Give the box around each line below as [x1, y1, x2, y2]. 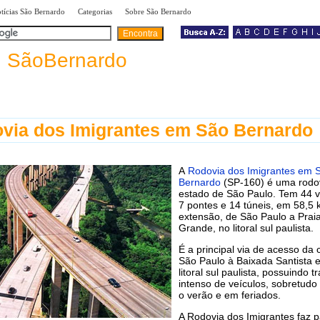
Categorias [78, 7, 112, 16]
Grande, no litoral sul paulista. [179, 221, 314, 234]
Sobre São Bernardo [125, 7, 191, 16]
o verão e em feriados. [179, 289, 281, 301]
